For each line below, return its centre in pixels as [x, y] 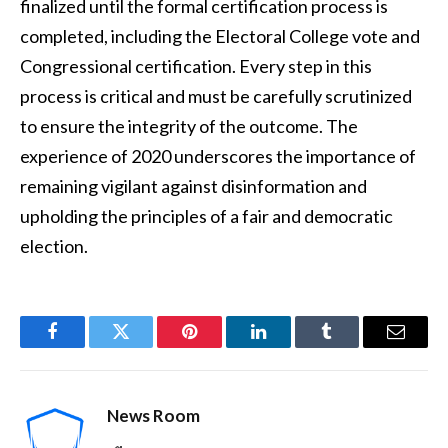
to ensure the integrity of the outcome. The [189, 125]
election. [54, 245]
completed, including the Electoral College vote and [220, 35]
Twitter [145, 346]
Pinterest [220, 346]
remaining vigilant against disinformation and [193, 185]
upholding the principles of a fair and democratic [206, 215]
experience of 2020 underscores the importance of [218, 155]
